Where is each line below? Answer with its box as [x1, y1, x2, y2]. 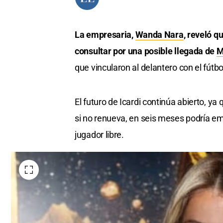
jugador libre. [75, 129, 124, 140]
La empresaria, [75, 29, 135, 40]
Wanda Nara [135, 29, 184, 40]
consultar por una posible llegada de [75, 46, 217, 57]
